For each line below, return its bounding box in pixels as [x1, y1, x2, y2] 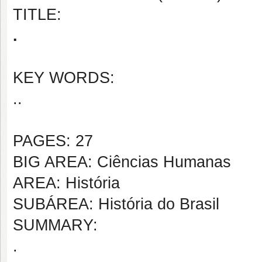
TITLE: [13, 6, 61, 23]
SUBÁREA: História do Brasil [13, 195, 219, 213]
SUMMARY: [13, 216, 98, 234]
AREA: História [13, 174, 120, 192]
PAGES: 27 [13, 132, 93, 150]
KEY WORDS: [13, 69, 115, 87]
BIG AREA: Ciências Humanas [13, 153, 231, 171]
